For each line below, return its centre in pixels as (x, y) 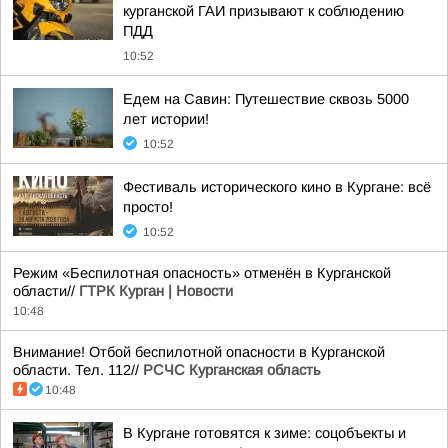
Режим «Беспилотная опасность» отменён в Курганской (202, 273)
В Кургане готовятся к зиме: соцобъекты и (264, 433)
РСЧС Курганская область (232, 370)
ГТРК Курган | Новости (156, 291)
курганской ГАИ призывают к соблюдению (263, 11)
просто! (148, 207)
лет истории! (166, 119)
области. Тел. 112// (78, 370)
